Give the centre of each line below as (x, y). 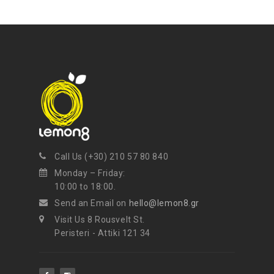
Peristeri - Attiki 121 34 (102, 233)
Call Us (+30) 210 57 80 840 (112, 157)
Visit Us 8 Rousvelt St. (100, 220)
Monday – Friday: (90, 173)
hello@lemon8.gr (164, 203)
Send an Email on (92, 203)
